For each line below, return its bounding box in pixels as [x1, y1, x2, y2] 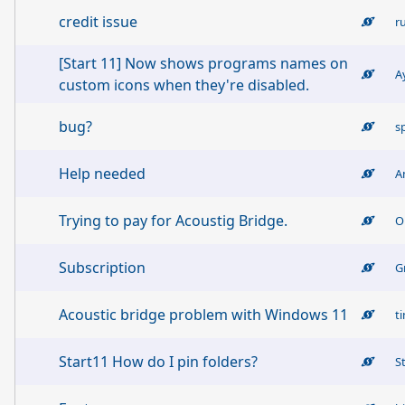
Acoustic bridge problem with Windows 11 [59, 305, 348, 325]
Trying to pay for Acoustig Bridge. [59, 211, 287, 231]
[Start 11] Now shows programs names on [59, 53, 348, 73]
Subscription [59, 258, 146, 278]
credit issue [59, 12, 137, 32]
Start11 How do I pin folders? [59, 352, 258, 372]
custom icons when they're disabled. [59, 75, 309, 95]
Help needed [59, 164, 146, 184]
